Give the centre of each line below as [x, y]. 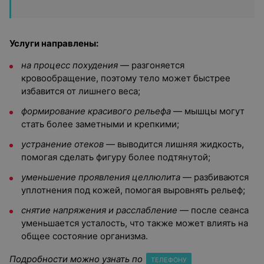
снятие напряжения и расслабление [99, 210]
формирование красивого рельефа [96, 111]
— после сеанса [213, 210]
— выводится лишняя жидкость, [174, 144]
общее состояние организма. [85, 236]
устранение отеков [62, 144]
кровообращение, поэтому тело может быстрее [126, 78]
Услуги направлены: [54, 43]
